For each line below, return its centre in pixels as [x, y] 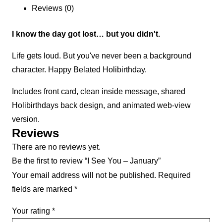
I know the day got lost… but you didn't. [86, 34]
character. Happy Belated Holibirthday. [79, 70]
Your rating [32, 211]
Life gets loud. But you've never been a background [102, 56]
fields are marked [43, 189]
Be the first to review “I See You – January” [86, 161]
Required [174, 175]
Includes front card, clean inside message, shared [99, 92]
